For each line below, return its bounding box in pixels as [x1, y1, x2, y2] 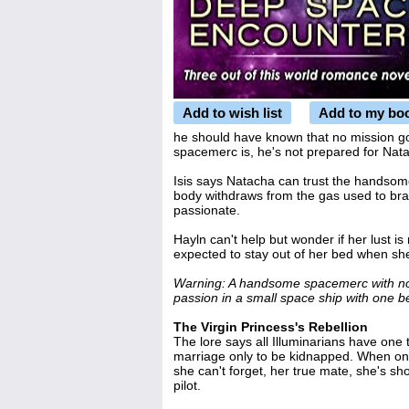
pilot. [173, 378, 201, 393]
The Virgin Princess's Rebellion [173, 320, 368, 334]
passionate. [173, 203, 240, 217]
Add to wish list [183, 105, 282, 121]
